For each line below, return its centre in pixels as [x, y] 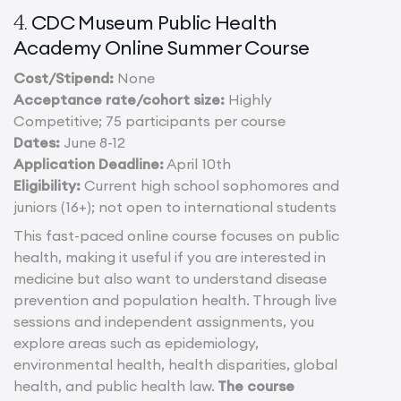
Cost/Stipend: [64, 78]
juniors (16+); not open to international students [175, 207]
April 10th [197, 164]
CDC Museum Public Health [154, 23]
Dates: [37, 143]
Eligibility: [47, 186]
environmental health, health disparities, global [175, 365]
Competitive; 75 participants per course [149, 121]
